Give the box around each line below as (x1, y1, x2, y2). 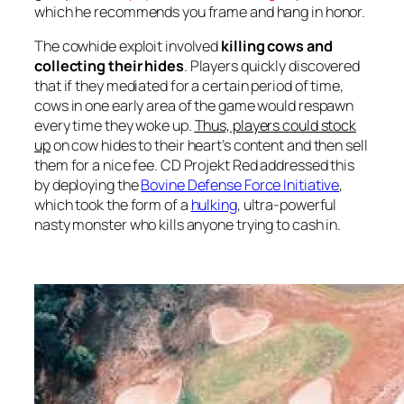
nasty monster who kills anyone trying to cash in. (34, 215, 342, 235)
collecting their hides (34, 56, 184, 77)
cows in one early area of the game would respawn (34, 96, 354, 116)
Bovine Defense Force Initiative (141, 175, 340, 196)
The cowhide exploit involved (34, 36, 219, 57)
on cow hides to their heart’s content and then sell (50, 135, 368, 156)
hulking (190, 195, 237, 216)
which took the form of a (34, 195, 191, 216)
